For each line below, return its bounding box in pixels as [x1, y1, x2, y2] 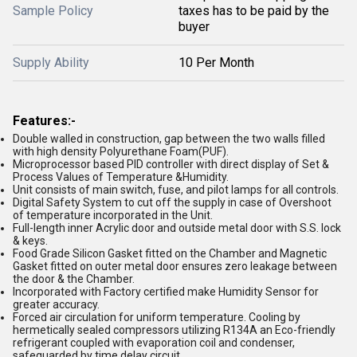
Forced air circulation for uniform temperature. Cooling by [13, 311, 300, 324]
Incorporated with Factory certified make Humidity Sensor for [13, 285, 319, 298]
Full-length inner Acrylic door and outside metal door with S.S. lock [13, 222, 341, 234]
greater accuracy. [13, 298, 100, 311]
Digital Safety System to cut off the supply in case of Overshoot [13, 196, 331, 209]
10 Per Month [178, 55, 254, 70]
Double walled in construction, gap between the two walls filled [13, 132, 325, 145]
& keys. [13, 234, 48, 247]
